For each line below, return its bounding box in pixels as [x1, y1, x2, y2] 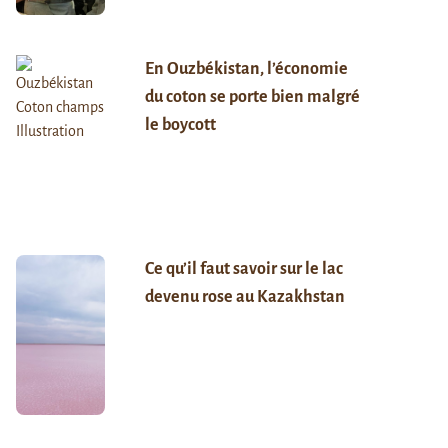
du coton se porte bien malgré [144, 87, 360, 106]
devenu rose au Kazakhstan [144, 287, 345, 306]
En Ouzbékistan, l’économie [144, 59, 348, 78]
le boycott [144, 115, 216, 134]
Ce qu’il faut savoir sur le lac [144, 259, 343, 278]
